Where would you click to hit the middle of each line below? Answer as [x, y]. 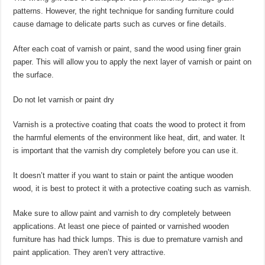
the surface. [34, 75]
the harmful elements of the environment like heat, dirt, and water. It [129, 138]
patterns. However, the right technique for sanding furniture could [124, 11]
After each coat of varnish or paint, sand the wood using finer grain [127, 49]
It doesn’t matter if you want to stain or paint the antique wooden [123, 175]
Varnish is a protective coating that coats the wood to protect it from [130, 125]
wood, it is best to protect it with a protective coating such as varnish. [132, 188]
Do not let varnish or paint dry [64, 100]
